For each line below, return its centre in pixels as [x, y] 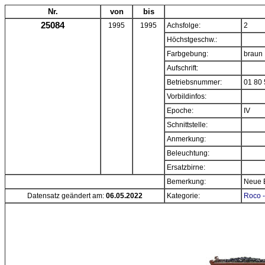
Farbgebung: [188, 54]
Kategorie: [183, 196]
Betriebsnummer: [194, 82]
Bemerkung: [186, 182]
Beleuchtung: [188, 153]
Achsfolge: [184, 25]
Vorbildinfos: [187, 96]
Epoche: [180, 111]
